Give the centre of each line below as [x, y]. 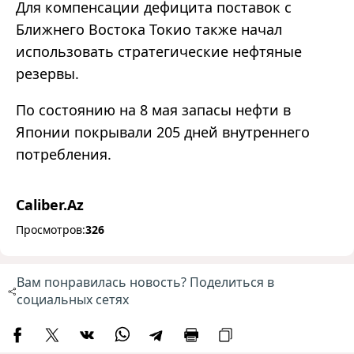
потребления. [64, 154]
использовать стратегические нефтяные [159, 52]
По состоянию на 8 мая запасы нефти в [153, 110]
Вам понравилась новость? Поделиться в [145, 282]
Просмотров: [51, 230]
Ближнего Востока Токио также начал [149, 30]
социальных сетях [72, 300]
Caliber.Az [50, 205]
